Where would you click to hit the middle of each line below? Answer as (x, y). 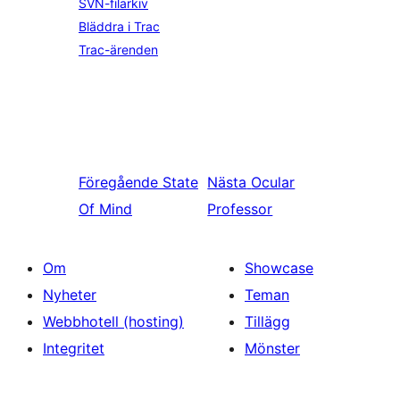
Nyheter (70, 295)
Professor (240, 209)
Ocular (273, 182)
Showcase (279, 268)
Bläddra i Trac (119, 26)
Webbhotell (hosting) (113, 321)
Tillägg (267, 321)
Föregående (118, 182)
